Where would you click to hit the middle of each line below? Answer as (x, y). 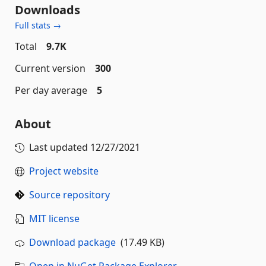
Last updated (60, 147)
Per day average (51, 90)
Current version (50, 68)
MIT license (54, 218)
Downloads (47, 10)
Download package (72, 242)
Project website (64, 171)
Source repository (69, 195)
